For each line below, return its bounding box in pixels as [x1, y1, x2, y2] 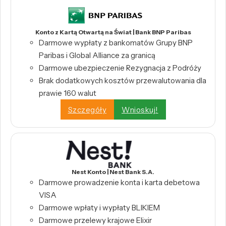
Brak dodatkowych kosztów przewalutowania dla [39, 76, 206, 86]
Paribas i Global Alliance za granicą [39, 50, 155, 61]
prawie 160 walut [39, 88, 96, 98]
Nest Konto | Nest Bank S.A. [72, 168, 154, 176]
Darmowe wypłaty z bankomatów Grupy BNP [39, 38, 193, 48]
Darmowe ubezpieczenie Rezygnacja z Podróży [39, 63, 201, 73]
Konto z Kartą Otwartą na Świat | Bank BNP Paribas [35, 28, 191, 36]
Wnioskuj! [122, 104, 158, 115]
